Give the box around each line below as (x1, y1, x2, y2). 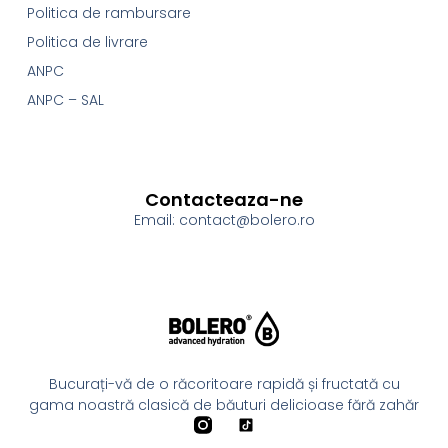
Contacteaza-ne (145, 187, 303, 213)
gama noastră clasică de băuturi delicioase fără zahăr (29, 395, 419, 416)
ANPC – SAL (26, 89, 104, 110)
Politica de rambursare (26, 2, 191, 23)
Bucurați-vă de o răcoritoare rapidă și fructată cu (48, 374, 400, 395)
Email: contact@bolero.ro (133, 210, 315, 231)
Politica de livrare (26, 31, 148, 52)
